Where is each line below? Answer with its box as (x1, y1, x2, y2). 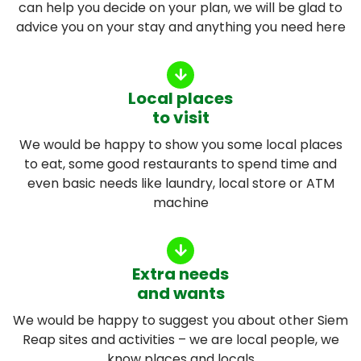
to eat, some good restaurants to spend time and (24, 154, 337, 173)
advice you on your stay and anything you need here (15, 17, 346, 36)
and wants (136, 281, 225, 305)
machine (152, 193, 209, 212)
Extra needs (132, 262, 229, 285)
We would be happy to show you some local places (19, 135, 342, 154)
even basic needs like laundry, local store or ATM (27, 173, 334, 193)
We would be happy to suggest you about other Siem (13, 310, 348, 330)
